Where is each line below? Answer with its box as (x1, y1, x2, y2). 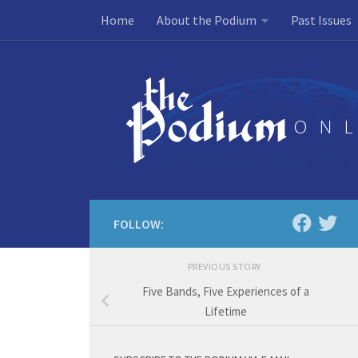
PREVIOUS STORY (187, 261, 264, 272)
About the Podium (157, 12, 257, 28)
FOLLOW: (113, 216, 164, 232)
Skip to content (22, 15, 110, 31)
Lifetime (204, 303, 247, 319)
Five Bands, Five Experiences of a (141, 283, 309, 299)
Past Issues (291, 12, 352, 28)
